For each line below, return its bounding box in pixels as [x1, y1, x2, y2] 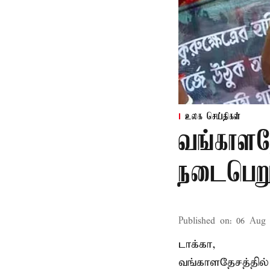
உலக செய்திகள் [185, 111, 240, 122]
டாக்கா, [178, 237, 216, 251]
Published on [178, 216, 230, 227]
